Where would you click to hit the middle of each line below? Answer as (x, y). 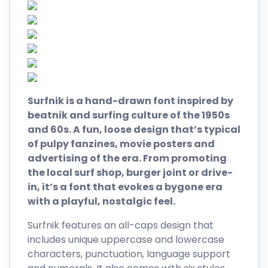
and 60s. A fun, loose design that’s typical (134, 129)
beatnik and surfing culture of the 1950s (129, 115)
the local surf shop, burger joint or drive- (130, 172)
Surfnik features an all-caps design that (121, 225)
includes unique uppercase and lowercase (126, 239)
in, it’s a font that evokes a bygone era (125, 187)
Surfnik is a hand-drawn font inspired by (130, 100)
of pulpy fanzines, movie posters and (121, 144)
